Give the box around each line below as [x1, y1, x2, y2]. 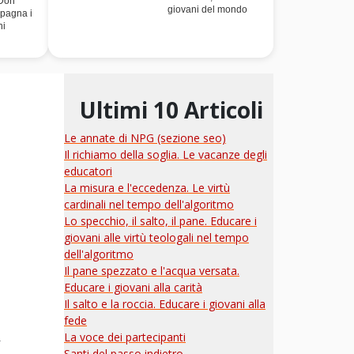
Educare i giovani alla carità [64, 280, 202, 295]
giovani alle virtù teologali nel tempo [64, 230, 249, 245]
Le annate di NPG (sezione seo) [64, 130, 226, 145]
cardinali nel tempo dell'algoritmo [64, 197, 234, 212]
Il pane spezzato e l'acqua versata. [64, 263, 239, 278]
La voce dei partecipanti [64, 330, 186, 345]
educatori [64, 164, 112, 179]
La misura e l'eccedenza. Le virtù [64, 180, 230, 195]
